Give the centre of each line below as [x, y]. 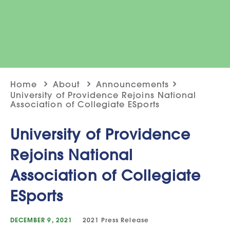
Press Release [125, 220]
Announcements [132, 84]
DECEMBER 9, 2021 [41, 220]
